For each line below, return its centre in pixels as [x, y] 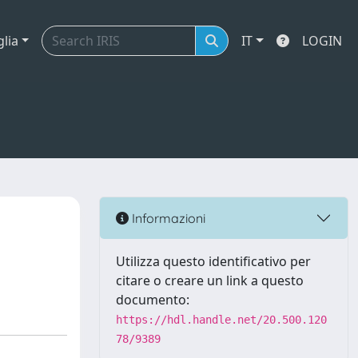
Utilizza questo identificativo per [213, 261]
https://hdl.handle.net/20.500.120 [221, 320]
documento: [153, 300]
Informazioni [167, 218]
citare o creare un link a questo [210, 280]
